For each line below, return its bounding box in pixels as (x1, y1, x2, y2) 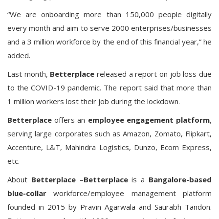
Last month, (7, 69, 50, 79)
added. (7, 50, 30, 60)
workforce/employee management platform (46, 188, 212, 198)
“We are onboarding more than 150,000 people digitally (7, 9, 212, 19)
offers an (52, 115, 86, 125)
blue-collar (7, 188, 46, 198)
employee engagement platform (85, 115, 210, 125)
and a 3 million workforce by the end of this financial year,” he (7, 37, 212, 46)
